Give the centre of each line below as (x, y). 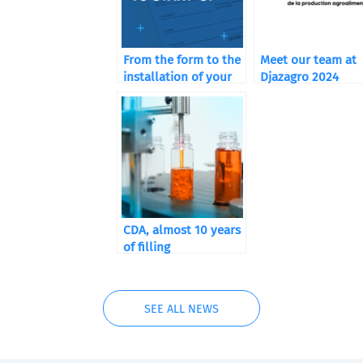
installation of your (177, 77)
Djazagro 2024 (299, 77)
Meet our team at (308, 60)
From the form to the (182, 60)
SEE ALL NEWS (181, 309)
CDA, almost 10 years (182, 230)
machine (147, 94)
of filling (147, 247)
